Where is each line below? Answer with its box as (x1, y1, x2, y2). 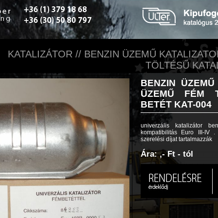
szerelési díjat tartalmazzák (141, 136, 212, 143)
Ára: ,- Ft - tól (141, 149, 193, 159)
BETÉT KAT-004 (141, 99, 212, 109)
